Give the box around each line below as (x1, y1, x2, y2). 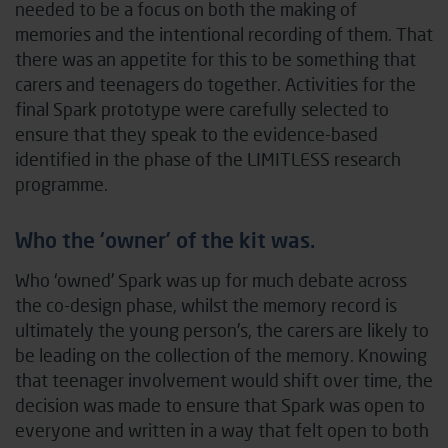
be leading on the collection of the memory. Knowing (15, 343, 427, 366)
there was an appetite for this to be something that (15, 47, 416, 70)
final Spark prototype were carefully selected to (15, 97, 389, 120)
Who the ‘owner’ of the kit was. (15, 226, 315, 253)
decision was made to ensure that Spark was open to (15, 393, 425, 416)
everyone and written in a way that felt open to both (15, 418, 429, 441)
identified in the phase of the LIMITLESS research (15, 147, 401, 170)
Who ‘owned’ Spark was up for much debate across (15, 268, 407, 291)
